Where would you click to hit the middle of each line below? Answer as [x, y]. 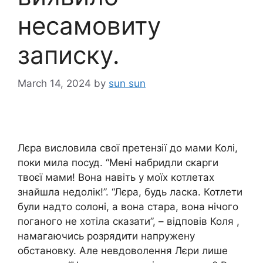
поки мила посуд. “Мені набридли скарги [118, 163]
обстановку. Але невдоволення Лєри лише [123, 251]
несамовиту [89, 25]
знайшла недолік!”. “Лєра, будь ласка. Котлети [130, 192]
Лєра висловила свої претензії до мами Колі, [128, 148]
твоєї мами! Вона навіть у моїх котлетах [116, 178]
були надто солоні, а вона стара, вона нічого [128, 207]
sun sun [127, 84]
